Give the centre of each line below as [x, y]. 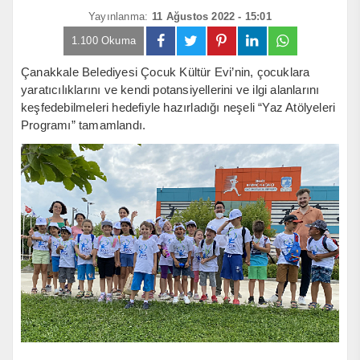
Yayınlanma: [119, 16]
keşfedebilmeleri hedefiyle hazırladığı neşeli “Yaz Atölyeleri [178, 107]
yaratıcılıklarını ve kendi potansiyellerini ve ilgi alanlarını [170, 89]
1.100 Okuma [104, 40]
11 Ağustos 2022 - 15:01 [212, 16]
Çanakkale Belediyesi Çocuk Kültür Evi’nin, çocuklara [166, 72]
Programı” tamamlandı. [84, 125]
